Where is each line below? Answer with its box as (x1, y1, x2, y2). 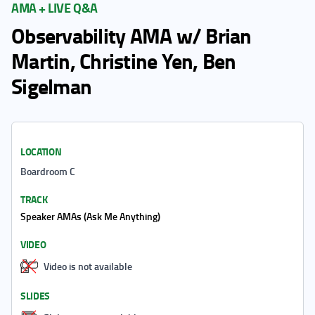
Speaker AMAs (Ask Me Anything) (20, 210, 160, 223)
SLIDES (20, 288, 50, 303)
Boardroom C (20, 165, 75, 178)
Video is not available (44, 259, 132, 273)
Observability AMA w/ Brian (11, 20, 252, 51)
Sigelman (11, 71, 91, 101)
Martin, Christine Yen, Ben (11, 46, 236, 76)
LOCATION (20, 144, 62, 159)
